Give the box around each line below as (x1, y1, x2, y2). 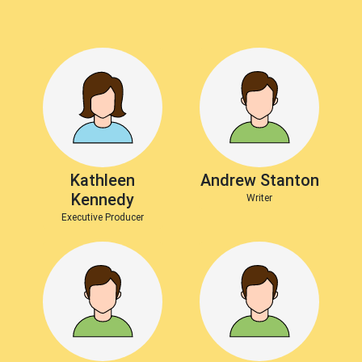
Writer (246, 192, 272, 204)
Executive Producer (61, 212, 144, 223)
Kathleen (70, 170, 135, 190)
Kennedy (71, 190, 134, 209)
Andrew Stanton (200, 170, 319, 190)
